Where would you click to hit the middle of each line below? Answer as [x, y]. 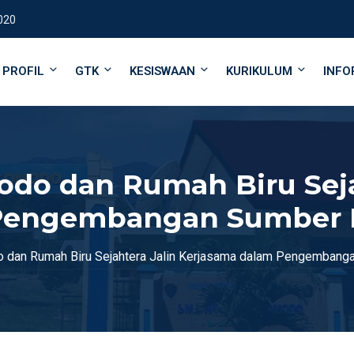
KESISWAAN [162, 71]
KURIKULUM [259, 71]
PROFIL [23, 71]
